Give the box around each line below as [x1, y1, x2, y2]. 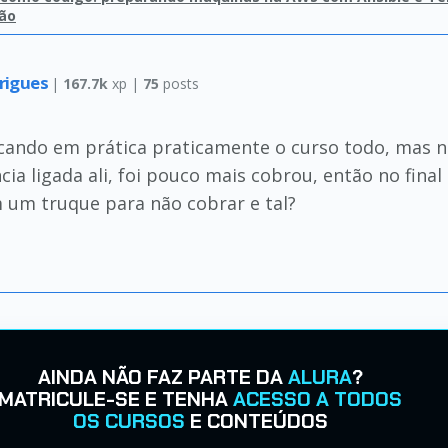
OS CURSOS [72, 408, 185, 434]
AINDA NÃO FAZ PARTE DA [37, 364, 288, 390]
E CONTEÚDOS [184, 408, 328, 434]
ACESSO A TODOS [233, 386, 402, 412]
